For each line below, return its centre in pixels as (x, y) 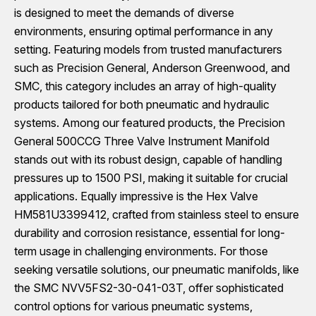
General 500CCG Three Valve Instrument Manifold (142, 141)
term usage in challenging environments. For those (141, 251)
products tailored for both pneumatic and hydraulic (142, 104)
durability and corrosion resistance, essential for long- (150, 233)
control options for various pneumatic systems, (133, 306)
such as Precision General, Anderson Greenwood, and (152, 68)
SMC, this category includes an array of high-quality (145, 86)
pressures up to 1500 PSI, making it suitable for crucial (151, 178)
